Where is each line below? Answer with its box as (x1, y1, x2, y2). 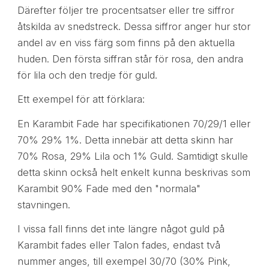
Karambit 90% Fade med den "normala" (17, 182, 201, 195)
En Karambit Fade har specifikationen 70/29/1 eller (17, 117, 250, 130)
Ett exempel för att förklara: (17, 93, 145, 106)
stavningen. (17, 198, 70, 211)
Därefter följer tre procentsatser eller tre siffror (17, 4, 234, 17)
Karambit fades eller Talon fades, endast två (17, 238, 220, 251)
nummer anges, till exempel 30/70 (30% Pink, (17, 255, 231, 267)
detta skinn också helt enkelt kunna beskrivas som (17, 166, 250, 178)
